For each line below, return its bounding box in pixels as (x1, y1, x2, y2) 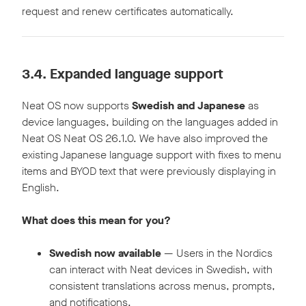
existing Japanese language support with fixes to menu (22, 148, 281, 163)
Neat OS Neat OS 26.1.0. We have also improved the (22, 131, 268, 146)
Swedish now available (49, 246, 161, 261)
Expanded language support (50, 65, 223, 84)
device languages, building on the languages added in (22, 115, 278, 130)
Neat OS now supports (22, 98, 132, 113)
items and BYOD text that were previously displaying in (22, 164, 276, 179)
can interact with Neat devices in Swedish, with (49, 262, 273, 277)
